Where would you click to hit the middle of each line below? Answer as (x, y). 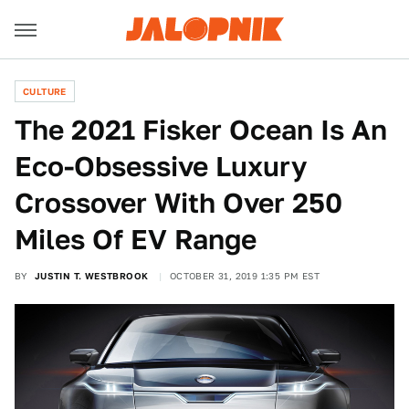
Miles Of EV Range (136, 239)
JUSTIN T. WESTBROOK (91, 276)
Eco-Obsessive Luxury (161, 166)
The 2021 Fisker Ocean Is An (201, 130)
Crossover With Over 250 (178, 203)
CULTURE (45, 91)
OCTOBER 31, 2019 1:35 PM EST (245, 276)
